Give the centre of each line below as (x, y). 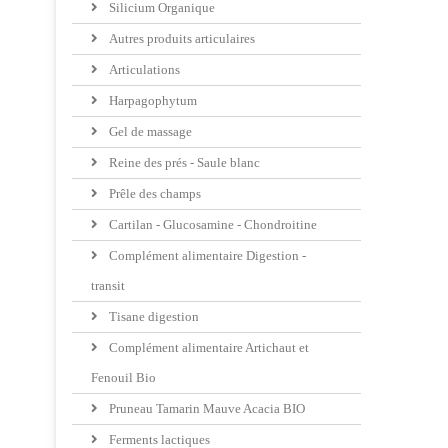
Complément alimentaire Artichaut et (207, 348)
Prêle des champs (153, 194)
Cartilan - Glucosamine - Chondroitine (211, 225)
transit (108, 286)
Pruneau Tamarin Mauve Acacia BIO (205, 409)
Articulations (143, 70)
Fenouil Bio (123, 378)
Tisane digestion (152, 317)
